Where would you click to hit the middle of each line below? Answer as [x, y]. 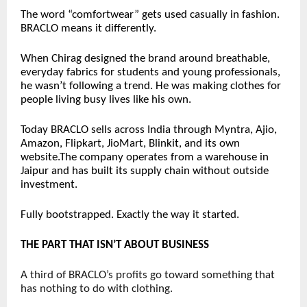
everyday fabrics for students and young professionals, [150, 73]
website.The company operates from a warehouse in [145, 158]
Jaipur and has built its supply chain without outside [145, 171]
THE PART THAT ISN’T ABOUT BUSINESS [115, 245]
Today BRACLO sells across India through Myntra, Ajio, [149, 130]
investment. [49, 185]
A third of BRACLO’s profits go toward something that [148, 275]
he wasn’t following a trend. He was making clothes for [151, 86]
